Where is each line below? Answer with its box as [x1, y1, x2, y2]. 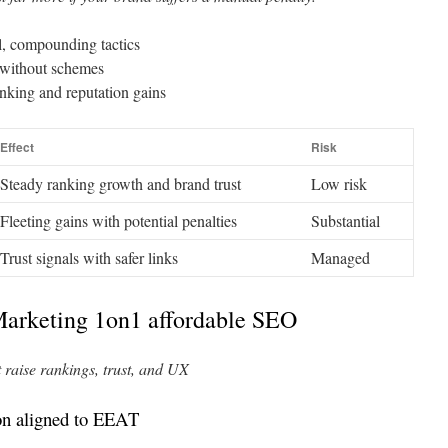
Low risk [311, 173, 367, 194]
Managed [311, 247, 370, 268]
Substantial [311, 210, 380, 231]
